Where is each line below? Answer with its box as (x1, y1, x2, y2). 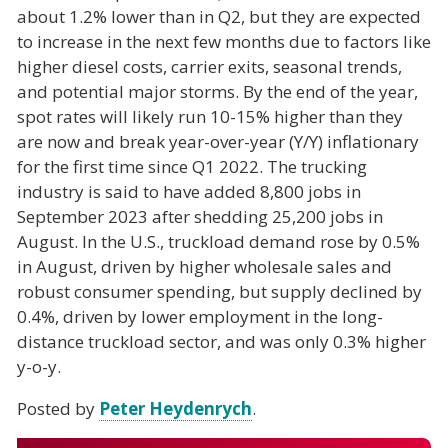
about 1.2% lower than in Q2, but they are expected (17, 5, 421, 29)
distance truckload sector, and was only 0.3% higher (17, 330, 426, 354)
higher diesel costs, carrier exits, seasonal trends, (17, 55, 402, 79)
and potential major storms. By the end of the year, (17, 80, 418, 104)
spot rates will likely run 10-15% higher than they (17, 105, 403, 129)
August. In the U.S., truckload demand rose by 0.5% (17, 230, 420, 254)
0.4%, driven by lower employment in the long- (17, 305, 383, 329)
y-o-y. (17, 355, 61, 379)
